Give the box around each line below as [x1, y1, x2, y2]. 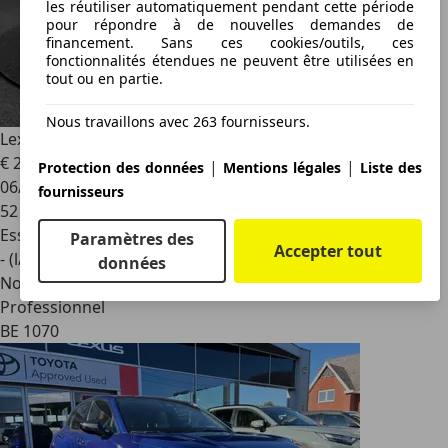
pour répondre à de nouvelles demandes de [46, 14, 414, 34]
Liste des [360, 157, 422, 177]
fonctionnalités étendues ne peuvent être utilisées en [46, 50, 414, 70]
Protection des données [38, 157, 204, 177]
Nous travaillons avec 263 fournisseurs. [46, 111, 310, 131]
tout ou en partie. [46, 68, 163, 88]
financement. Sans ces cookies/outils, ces [46, 32, 414, 52]
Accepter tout [273, 239, 382, 262]
